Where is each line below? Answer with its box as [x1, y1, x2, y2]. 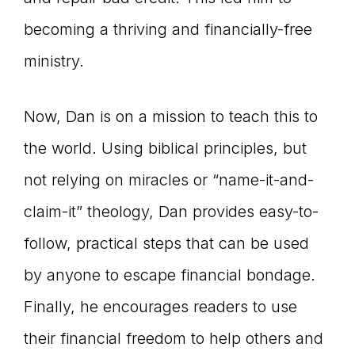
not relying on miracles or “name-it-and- [24, 170, 314, 190]
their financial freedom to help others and [24, 329, 323, 349]
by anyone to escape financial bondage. [24, 265, 315, 285]
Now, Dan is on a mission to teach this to [24, 107, 318, 127]
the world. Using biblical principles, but [24, 139, 307, 158]
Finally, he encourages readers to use [24, 297, 297, 317]
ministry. [24, 52, 84, 71]
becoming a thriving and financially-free [24, 20, 312, 40]
